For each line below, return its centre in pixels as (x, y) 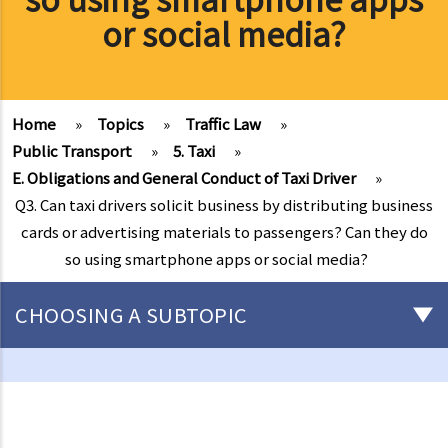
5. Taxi (194, 150)
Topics (120, 123)
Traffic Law (223, 123)
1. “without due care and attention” (131, 435)
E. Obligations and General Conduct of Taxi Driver (184, 177)
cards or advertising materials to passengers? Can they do (224, 231)
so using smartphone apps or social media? (216, 258)
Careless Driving (70, 402)
